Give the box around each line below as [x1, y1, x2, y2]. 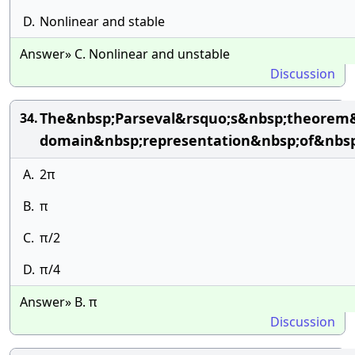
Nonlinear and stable [40, 13, 165, 30]
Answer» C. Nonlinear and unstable [20, 45, 230, 63]
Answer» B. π [20, 293, 97, 311]
